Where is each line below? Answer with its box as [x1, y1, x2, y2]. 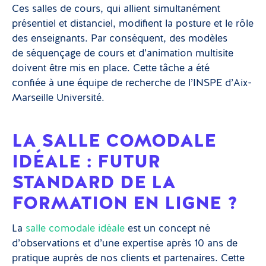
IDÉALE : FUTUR [12, 151, 160, 170]
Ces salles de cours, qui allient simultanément [12, 4, 220, 14]
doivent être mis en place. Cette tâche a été [12, 63, 210, 74]
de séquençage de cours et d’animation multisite [12, 48, 233, 59]
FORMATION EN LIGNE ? [12, 192, 237, 211]
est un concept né [125, 223, 210, 234]
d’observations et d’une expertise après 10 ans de [12, 238, 237, 249]
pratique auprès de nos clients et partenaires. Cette [12, 253, 245, 264]
